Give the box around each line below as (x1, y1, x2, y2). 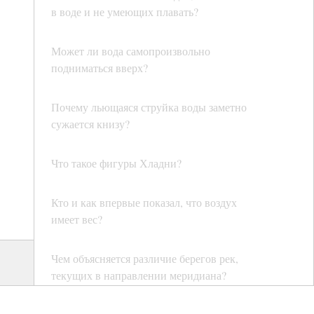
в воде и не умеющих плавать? (51, 4, 198, 20)
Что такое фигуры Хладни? (51, 156, 182, 171)
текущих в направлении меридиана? (51, 268, 226, 283)
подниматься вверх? (51, 60, 148, 76)
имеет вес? (51, 212, 102, 227)
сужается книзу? (51, 116, 130, 132)
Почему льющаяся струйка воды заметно (51, 100, 247, 115)
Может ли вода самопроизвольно (51, 43, 210, 59)
